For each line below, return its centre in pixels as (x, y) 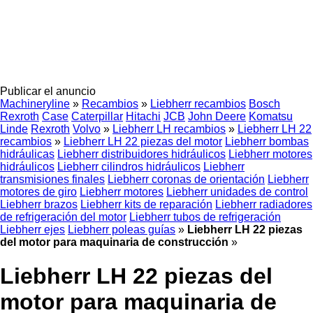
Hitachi (143, 116)
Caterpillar (97, 116)
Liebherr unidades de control (237, 192)
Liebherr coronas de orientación (186, 179)
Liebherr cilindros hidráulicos (129, 167)
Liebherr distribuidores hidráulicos (141, 154)
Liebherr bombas (267, 141)
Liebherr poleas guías (122, 230)
